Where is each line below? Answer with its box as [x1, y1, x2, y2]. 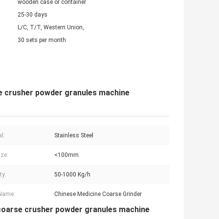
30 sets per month [18, 37, 66, 44]
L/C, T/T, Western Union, [18, 24, 84, 31]
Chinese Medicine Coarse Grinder [54, 191, 142, 198]
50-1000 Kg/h [54, 171, 90, 178]
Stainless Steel [54, 132, 93, 139]
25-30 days [18, 11, 47, 19]
